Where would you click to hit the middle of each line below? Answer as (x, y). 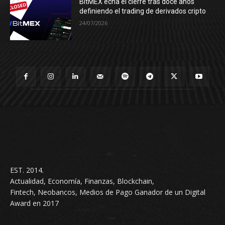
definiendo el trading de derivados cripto (143, 11)
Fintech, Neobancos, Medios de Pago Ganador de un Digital (108, 192)
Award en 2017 (34, 203)
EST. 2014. (27, 170)
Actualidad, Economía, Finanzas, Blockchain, (82, 181)
